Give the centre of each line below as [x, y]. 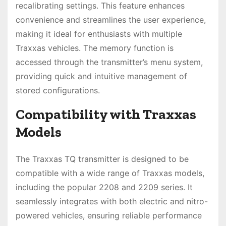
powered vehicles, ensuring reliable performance [109, 216]
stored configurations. [58, 91]
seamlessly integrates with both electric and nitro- [112, 202]
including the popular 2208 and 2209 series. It [104, 187]
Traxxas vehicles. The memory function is [95, 48]
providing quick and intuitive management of [101, 76]
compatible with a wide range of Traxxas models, [110, 173]
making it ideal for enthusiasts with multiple [99, 34]
